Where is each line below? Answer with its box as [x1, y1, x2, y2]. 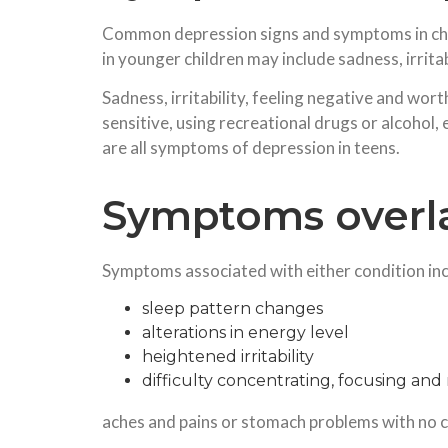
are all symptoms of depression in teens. [102, 136, 400, 158]
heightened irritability [142, 346, 314, 366]
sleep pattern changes [142, 298, 323, 318]
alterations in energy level [142, 322, 349, 342]
